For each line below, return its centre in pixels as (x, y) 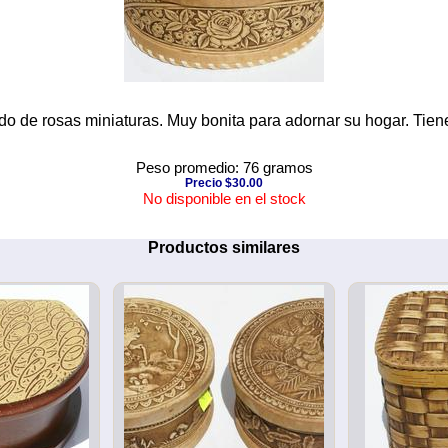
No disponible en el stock (224, 198)
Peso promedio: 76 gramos (224, 167)
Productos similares (224, 247)
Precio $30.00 (224, 182)
